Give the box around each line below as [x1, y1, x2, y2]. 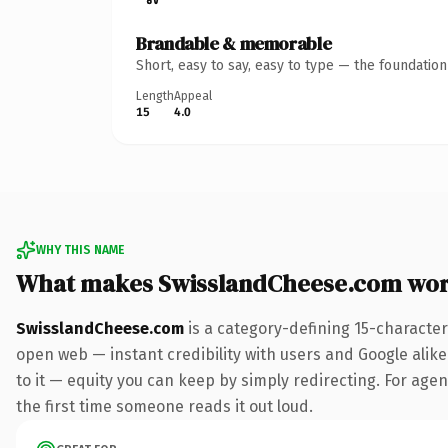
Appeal [174, 88, 212, 103]
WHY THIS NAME [36, 242, 124, 257]
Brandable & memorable [136, 30, 332, 56]
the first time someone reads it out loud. [16, 396, 313, 416]
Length [136, 88, 174, 103]
